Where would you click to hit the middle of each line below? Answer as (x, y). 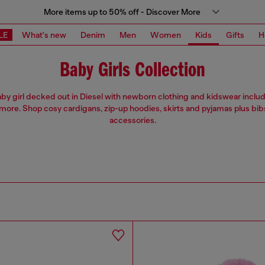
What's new (44, 35)
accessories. (132, 120)
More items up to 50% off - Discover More (122, 12)
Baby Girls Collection (132, 71)
